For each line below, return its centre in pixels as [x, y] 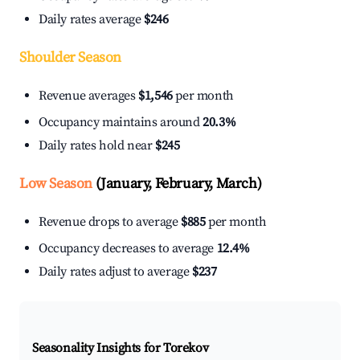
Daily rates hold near [97, 146]
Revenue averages [89, 96]
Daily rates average [91, 20]
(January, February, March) [177, 184]
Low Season [56, 184]
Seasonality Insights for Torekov [121, 348]
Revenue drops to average [110, 222]
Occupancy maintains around [121, 123]
